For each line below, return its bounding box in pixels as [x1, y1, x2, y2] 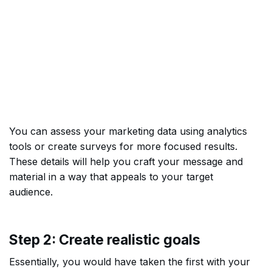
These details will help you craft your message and [9, 155, 243, 168]
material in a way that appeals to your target [9, 171, 213, 183]
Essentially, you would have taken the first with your [9, 256, 250, 268]
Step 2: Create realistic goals [9, 231, 200, 248]
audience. [9, 186, 53, 198]
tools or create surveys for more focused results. [9, 140, 237, 152]
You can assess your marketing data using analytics [9, 125, 247, 137]
